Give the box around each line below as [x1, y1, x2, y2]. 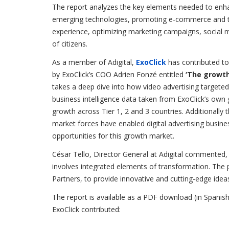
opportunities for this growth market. [52, 130, 174, 141]
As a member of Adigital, [52, 57, 136, 67]
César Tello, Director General [52, 149, 148, 159]
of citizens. [52, 38, 87, 49]
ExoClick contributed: [52, 204, 121, 214]
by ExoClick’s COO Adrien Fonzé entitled [52, 69, 186, 79]
